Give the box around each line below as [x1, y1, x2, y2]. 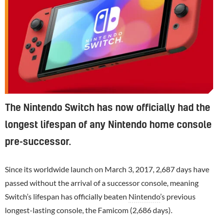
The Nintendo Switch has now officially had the [5, 103, 210, 113]
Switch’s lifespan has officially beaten [5, 191, 128, 201]
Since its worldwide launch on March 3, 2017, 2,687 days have [5, 164, 209, 174]
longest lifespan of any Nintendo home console [5, 120, 212, 130]
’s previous [160, 191, 196, 201]
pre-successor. [5, 137, 71, 147]
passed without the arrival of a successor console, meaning [5, 178, 199, 187]
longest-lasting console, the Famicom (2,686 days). [5, 205, 172, 215]
